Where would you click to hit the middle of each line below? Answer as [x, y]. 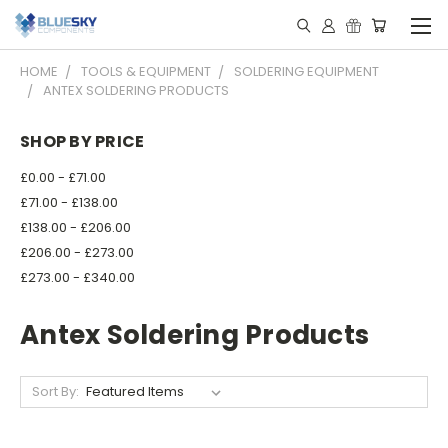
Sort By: [55, 391]
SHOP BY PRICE [82, 141]
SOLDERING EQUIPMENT [306, 71]
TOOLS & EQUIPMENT [146, 71]
